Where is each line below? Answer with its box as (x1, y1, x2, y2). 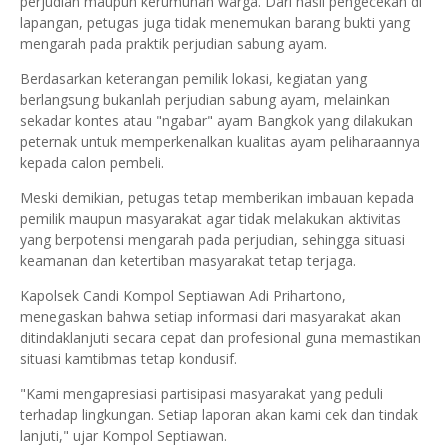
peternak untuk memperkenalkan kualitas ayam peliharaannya (20, 132, 420, 152)
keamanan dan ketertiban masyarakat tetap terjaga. (20, 251, 356, 271)
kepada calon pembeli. (20, 153, 164, 173)
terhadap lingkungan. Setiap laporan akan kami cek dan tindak (20, 405, 418, 425)
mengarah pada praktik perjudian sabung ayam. (20, 34, 327, 54)
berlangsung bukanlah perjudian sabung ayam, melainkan (20, 90, 390, 110)
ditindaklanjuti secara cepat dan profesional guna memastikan (20, 328, 421, 348)
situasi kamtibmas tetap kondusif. (20, 349, 237, 369)
